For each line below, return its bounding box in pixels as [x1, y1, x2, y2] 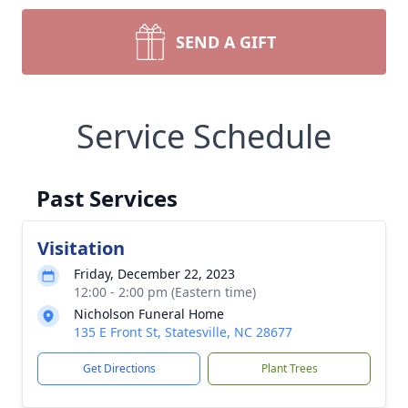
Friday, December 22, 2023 [74, 264, 235, 282]
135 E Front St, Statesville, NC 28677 [74, 322, 292, 341]
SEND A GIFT [176, 30, 276, 53]
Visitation [37, 235, 125, 260]
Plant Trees [260, 360, 318, 376]
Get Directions [82, 360, 156, 376]
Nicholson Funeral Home [74, 304, 224, 322]
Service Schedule [76, 113, 331, 158]
